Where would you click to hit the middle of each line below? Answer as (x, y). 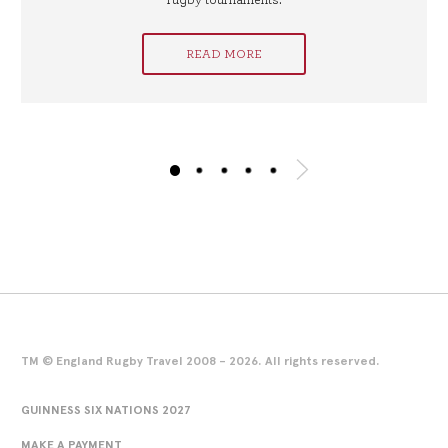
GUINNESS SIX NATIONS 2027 (106, 410)
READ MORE (224, 54)
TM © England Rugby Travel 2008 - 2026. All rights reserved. (200, 361)
